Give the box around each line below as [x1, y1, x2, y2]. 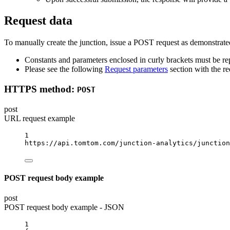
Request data [4, 14, 72, 28]
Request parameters [105, 65, 168, 74]
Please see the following [25, 65, 105, 74]
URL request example [4, 113, 75, 123]
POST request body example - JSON [4, 203, 124, 212]
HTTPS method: [4, 84, 77, 95]
